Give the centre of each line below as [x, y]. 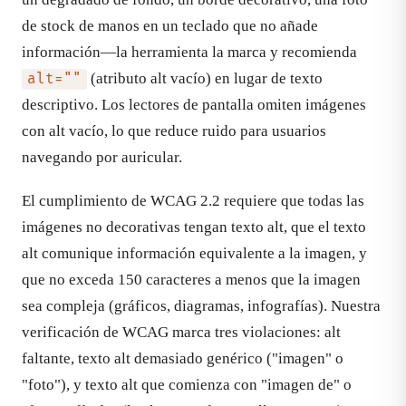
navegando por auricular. [102, 158]
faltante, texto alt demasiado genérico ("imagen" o [183, 358]
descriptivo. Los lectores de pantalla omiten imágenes [194, 105]
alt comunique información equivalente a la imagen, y [194, 253]
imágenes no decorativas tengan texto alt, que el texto [194, 227]
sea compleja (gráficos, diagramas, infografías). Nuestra [201, 305]
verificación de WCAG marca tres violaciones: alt [181, 332]
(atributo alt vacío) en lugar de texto [204, 79]
